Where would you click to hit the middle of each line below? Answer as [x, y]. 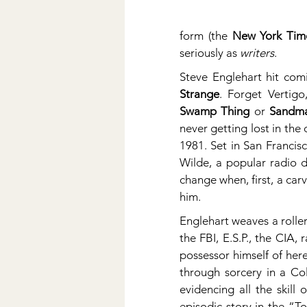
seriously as [210, 53]
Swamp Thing [215, 111]
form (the [206, 36]
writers [257, 53]
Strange [199, 94]
